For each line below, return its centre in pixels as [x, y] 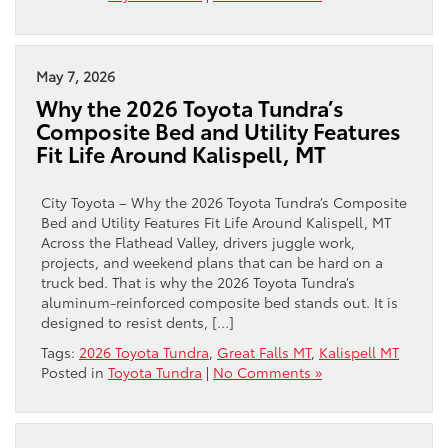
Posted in [74, 371]
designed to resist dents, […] [137, 321]
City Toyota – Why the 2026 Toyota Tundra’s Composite [224, 201]
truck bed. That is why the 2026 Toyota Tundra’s [198, 281]
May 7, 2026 [75, 75]
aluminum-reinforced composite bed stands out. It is [219, 301]
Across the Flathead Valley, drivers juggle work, [198, 241]
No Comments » [267, 371]
